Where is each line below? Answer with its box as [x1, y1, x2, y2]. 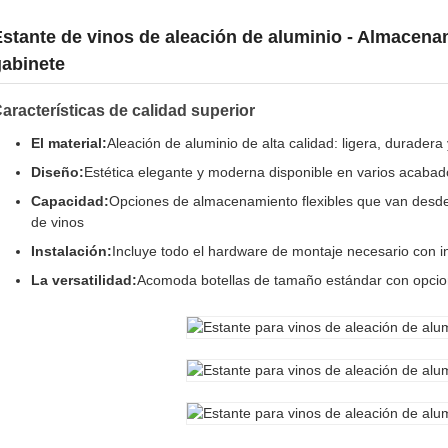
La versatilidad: [31, 272, 137, 288]
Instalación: [31, 243, 112, 259]
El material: [31, 135, 107, 151]
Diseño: [31, 164, 84, 180]
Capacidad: [31, 193, 109, 209]
